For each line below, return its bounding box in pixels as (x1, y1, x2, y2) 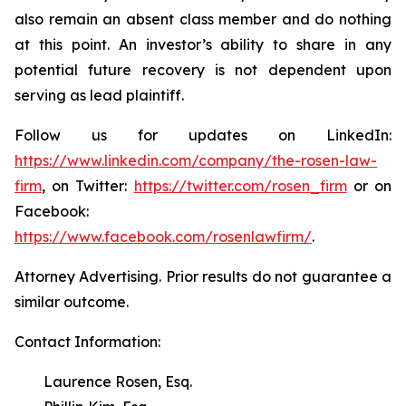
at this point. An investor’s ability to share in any (14, 35, 391, 53)
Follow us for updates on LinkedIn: (14, 126, 391, 144)
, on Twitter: (42, 177, 134, 195)
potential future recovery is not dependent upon (14, 61, 391, 79)
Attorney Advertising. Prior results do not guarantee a (14, 267, 391, 285)
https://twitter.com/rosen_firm (133, 177, 347, 195)
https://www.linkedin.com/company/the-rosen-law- (14, 151, 377, 169)
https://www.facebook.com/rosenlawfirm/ (14, 227, 312, 246)
